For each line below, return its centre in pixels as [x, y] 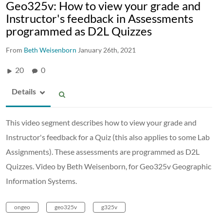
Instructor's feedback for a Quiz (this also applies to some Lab [108, 137]
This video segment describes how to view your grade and [101, 122]
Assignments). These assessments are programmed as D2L [103, 151]
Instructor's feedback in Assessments [100, 18]
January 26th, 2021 [107, 50]
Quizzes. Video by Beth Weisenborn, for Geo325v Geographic [109, 166]
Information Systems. [41, 181]
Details [24, 91]
